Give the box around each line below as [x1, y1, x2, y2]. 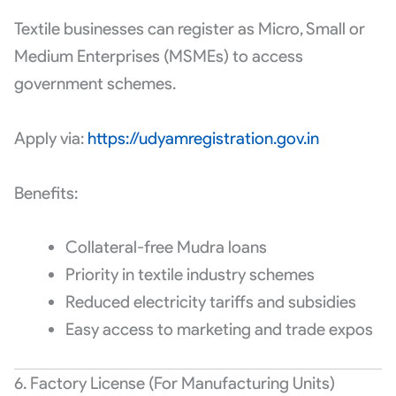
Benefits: [13, 182, 78, 203]
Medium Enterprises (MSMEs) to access [13, 45, 303, 66]
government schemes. [13, 72, 176, 94]
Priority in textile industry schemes [65, 264, 315, 286]
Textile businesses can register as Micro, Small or [13, 18, 365, 39]
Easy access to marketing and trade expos [65, 319, 373, 340]
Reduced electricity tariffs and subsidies [65, 292, 356, 313]
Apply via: [13, 127, 88, 148]
